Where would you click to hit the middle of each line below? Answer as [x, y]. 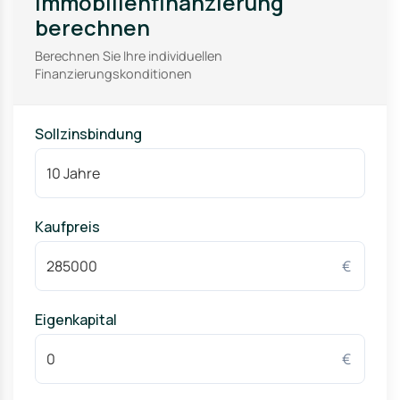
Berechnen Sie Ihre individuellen [129, 56]
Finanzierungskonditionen [113, 74]
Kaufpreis [67, 227]
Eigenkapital [76, 320]
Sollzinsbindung [88, 134]
